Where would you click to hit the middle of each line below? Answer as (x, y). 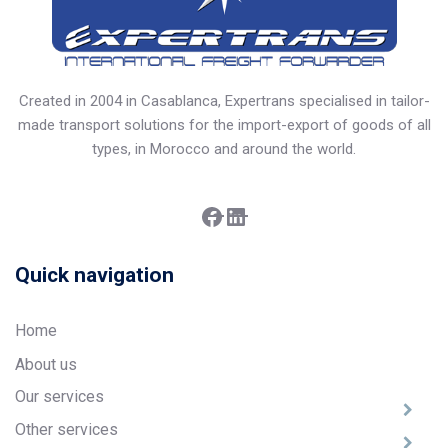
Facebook (229, 203)
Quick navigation (94, 275)
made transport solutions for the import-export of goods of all (224, 125)
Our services (59, 397)
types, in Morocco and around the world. (224, 149)
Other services (66, 430)
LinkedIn (254, 203)
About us (46, 364)
